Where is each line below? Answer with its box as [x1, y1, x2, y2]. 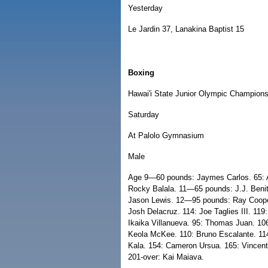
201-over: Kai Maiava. [128, 252, 204, 261]
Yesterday [128, 4, 163, 13]
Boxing [128, 68, 154, 77]
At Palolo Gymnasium [128, 131, 204, 140]
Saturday [128, 110, 159, 119]
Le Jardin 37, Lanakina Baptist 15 [128, 25, 244, 33]
